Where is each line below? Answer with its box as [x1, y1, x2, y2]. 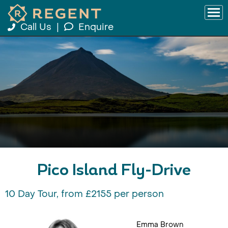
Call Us [18, 21, 54, 33]
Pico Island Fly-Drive [37, 163, 191, 179]
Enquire [78, 21, 113, 33]
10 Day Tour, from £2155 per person [5, 188, 164, 200]
